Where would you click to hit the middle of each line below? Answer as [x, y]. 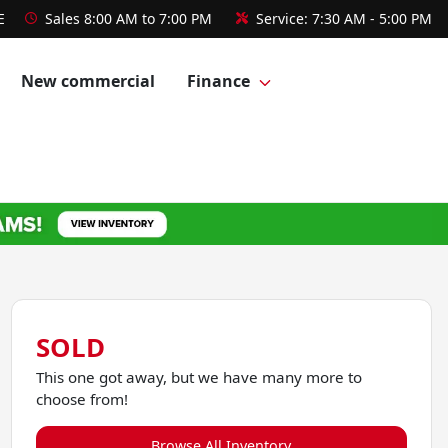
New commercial [87, 81]
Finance [218, 81]
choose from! [81, 398]
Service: [282, 18]
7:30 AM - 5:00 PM [372, 18]
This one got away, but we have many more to [198, 376]
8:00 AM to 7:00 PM [148, 18]
